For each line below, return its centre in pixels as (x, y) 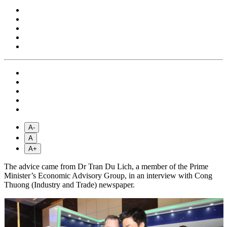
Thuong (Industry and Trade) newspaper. (69, 185)
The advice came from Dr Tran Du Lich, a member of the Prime (106, 167)
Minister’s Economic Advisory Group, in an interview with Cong (108, 176)
